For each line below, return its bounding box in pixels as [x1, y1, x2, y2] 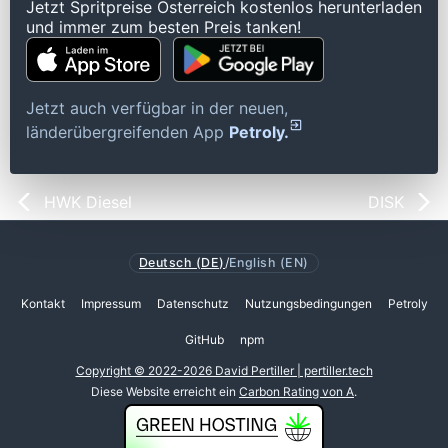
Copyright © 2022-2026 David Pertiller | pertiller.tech [75, 362, 373, 378]
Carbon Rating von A [239, 383, 354, 399]
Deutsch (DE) [139, 255, 225, 271]
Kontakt [20, 295, 65, 311]
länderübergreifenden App [26, 121, 229, 142]
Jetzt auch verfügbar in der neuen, [26, 97, 288, 118]
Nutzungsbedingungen [244, 295, 372, 311]
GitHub [184, 331, 224, 347]
